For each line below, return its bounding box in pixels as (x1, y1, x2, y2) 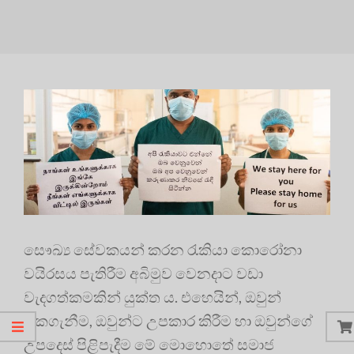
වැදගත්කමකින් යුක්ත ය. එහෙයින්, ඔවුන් (24, 287, 281, 306)
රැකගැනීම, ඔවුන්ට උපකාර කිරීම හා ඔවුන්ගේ (24, 311, 313, 330)
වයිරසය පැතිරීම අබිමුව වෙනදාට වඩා (24, 263, 263, 282)
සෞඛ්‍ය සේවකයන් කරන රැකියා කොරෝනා (24, 239, 302, 258)
